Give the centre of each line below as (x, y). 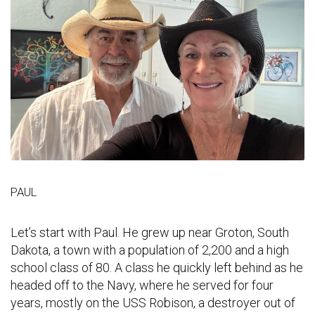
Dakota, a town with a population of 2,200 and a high (150, 250)
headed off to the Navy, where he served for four (142, 285)
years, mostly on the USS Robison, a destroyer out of (153, 303)
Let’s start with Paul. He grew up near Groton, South (150, 233)
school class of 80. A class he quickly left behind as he (157, 268)
